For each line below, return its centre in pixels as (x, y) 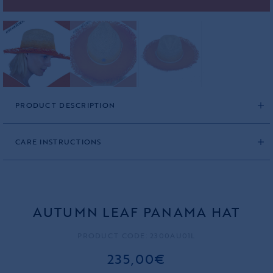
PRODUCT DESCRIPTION (66, 105)
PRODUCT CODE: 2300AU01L (136, 236)
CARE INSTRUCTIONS (58, 142)
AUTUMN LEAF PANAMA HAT (136, 212)
